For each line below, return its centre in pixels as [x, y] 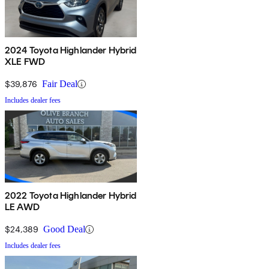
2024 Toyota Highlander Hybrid [71, 50]
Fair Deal [60, 84]
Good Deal [64, 229]
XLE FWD [25, 62]
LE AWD [22, 207]
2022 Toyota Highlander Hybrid [71, 196]
